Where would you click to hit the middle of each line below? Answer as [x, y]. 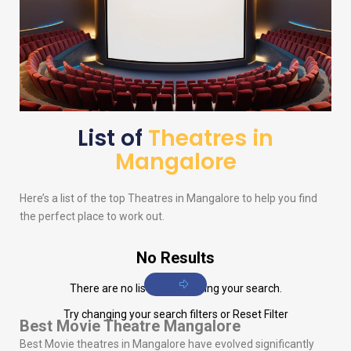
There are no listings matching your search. [175, 289]
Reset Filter [260, 315]
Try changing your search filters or [148, 315]
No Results [175, 258]
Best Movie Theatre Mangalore [130, 326]
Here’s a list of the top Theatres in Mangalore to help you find [168, 199]
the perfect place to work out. [92, 217]
